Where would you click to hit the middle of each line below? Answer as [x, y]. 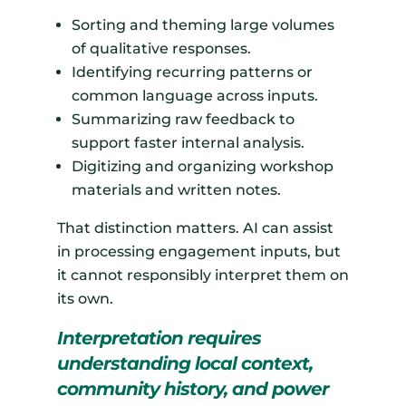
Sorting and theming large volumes [203, 25]
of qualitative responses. [161, 49]
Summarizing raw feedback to [183, 120]
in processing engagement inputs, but [198, 252]
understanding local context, [184, 364]
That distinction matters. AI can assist [195, 228]
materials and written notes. [176, 190]
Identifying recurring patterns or [192, 72]
